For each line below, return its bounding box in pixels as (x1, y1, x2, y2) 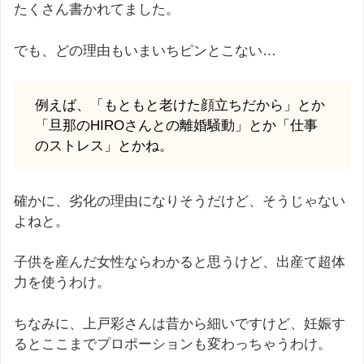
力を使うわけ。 (14, 275, 110, 291)
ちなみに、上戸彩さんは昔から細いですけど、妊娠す (14, 315, 345, 331)
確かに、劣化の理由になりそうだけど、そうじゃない (14, 193, 345, 209)
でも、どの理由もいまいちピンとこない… (14, 42, 276, 58)
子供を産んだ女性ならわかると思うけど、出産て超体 (14, 254, 345, 271)
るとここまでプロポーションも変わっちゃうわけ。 (14, 336, 331, 352)
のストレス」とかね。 (34, 138, 173, 154)
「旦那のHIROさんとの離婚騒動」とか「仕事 (34, 118, 318, 134)
